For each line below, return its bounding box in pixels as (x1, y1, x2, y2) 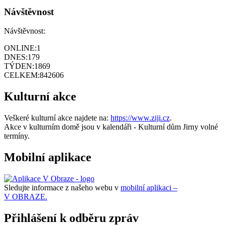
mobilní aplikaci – (121, 183, 177, 192)
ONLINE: (4, 44, 37, 53)
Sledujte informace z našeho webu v (4, 183, 121, 192)
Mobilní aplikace (4, 151, 91, 164)
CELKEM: (4, 71, 40, 80)
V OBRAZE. (4, 192, 47, 201)
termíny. (4, 132, 32, 141)
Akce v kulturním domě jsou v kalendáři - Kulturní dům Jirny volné (4, 123, 218, 132)
